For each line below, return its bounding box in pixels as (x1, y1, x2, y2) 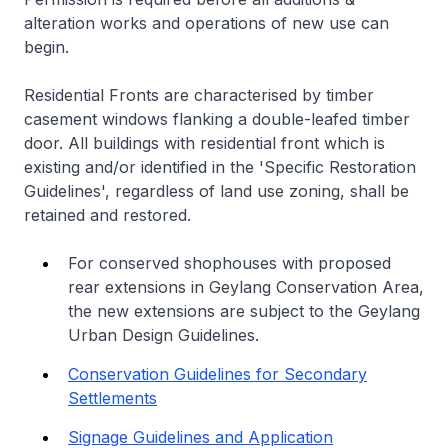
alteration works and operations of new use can (24, 13, 389, 34)
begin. (24, 37, 69, 58)
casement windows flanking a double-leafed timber (24, 109, 410, 130)
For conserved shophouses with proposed (68, 253, 391, 274)
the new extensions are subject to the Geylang (68, 301, 420, 322)
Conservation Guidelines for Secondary (68, 364, 367, 385)
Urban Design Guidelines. (68, 325, 259, 346)
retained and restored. (24, 205, 191, 226)
